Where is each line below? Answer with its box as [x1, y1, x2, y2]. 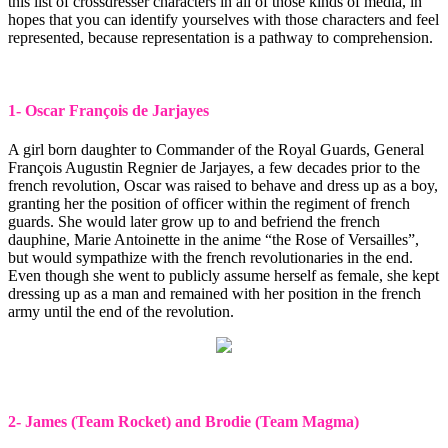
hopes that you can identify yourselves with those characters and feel [8, 10, 439, 28]
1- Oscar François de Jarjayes [8, 102, 209, 120]
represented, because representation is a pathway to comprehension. [8, 28, 433, 46]
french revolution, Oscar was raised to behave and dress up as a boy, [8, 177, 438, 195]
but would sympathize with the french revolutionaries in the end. [8, 249, 413, 267]
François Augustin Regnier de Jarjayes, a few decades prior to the [8, 159, 420, 177]
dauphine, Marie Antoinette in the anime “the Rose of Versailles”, [8, 231, 419, 249]
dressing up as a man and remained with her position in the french [8, 285, 421, 303]
